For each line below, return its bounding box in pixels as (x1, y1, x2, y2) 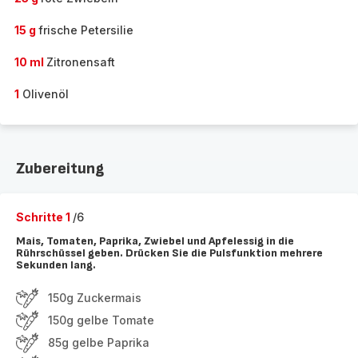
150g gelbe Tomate (48, 313, 154, 327)
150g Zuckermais (48, 291, 141, 304)
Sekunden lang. (16, 258, 96, 272)
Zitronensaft (46, 55, 115, 69)
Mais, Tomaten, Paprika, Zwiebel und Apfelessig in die (16, 234, 294, 248)
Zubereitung (16, 159, 104, 178)
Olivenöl (19, 87, 69, 101)
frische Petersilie (38, 23, 133, 37)
